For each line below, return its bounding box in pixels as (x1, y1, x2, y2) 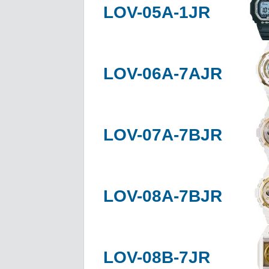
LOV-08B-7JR (103, 247, 210, 267)
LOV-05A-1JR (103, 2, 210, 22)
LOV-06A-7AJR (103, 64, 222, 83)
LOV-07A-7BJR (103, 125, 222, 144)
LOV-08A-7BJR (103, 186, 222, 205)
